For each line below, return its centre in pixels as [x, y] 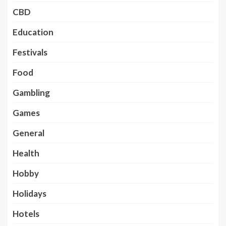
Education [33, 32]
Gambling [31, 92]
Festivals [30, 52]
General [29, 133]
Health [26, 153]
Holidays [30, 193]
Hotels [26, 213]
